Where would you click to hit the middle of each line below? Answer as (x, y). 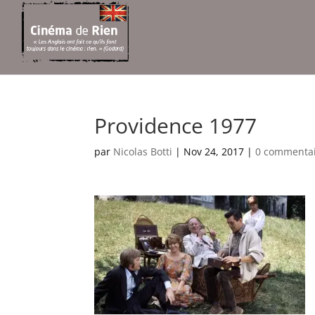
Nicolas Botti (143, 152)
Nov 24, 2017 (214, 152)
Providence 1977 (176, 126)
